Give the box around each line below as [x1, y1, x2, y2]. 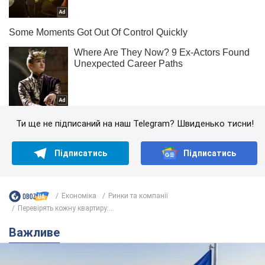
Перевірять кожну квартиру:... [18, 203, 114, 212]
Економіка [62, 192, 96, 201]
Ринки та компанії [108, 192, 168, 201]
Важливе [17, 225, 60, 240]
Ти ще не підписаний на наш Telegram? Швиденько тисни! [15, 118, 254, 129]
